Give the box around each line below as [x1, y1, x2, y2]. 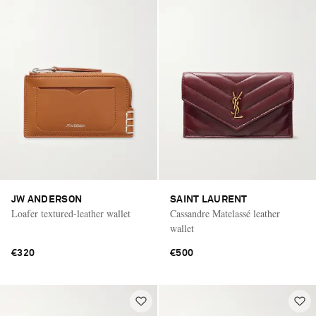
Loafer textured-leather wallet [11, 207, 130, 221]
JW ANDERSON [11, 195, 83, 205]
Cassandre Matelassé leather [170, 207, 280, 221]
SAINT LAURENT [170, 195, 248, 205]
